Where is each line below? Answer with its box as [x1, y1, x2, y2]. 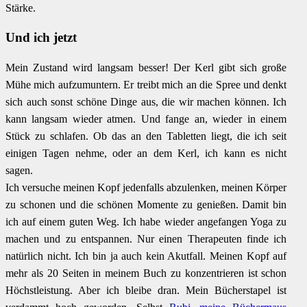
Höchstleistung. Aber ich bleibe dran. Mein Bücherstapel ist [5, 284, 287, 297]
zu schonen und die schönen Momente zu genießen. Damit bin [5, 199, 287, 211]
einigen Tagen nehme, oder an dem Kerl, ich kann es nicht [5, 147, 287, 160]
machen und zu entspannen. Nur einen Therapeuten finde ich [5, 233, 287, 245]
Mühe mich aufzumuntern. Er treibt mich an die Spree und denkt [5, 79, 287, 91]
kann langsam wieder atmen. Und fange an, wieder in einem [5, 113, 287, 125]
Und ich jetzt [5, 30, 77, 45]
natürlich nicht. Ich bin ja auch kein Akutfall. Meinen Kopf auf [5, 250, 287, 262]
